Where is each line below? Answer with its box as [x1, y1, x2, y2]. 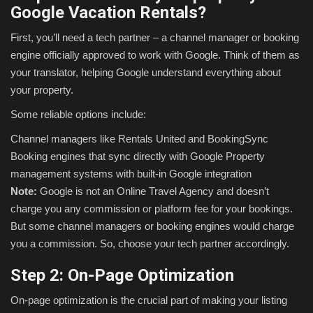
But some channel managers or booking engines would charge [10, 220, 294, 233]
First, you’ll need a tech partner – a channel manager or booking [10, 31, 299, 44]
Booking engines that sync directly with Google [10, 150, 223, 163]
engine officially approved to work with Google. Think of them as [10, 49, 300, 61]
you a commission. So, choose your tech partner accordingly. [10, 238, 292, 250]
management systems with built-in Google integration [10, 168, 252, 180]
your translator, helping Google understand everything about [10, 66, 281, 79]
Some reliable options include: [10, 108, 146, 121]
